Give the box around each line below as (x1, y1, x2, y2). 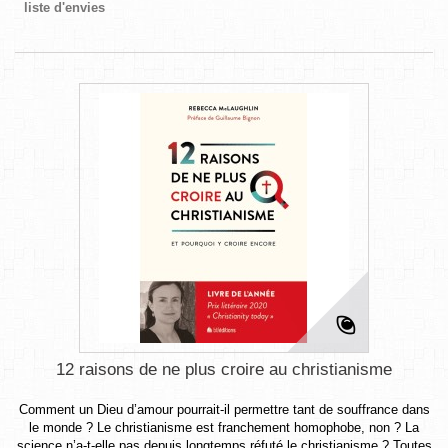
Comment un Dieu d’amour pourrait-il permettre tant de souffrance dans (18, 401, 430, 417)
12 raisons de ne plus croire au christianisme (56, 359, 392, 379)
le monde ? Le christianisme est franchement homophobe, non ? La (29, 419, 419, 435)
